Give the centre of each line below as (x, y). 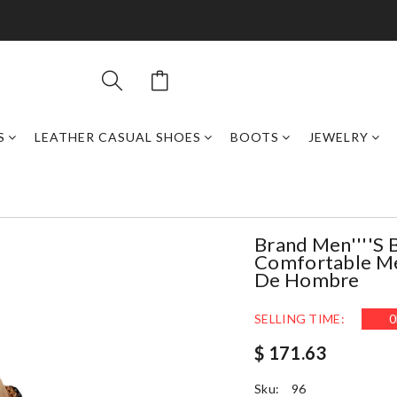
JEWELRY (339, 137)
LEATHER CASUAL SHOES (118, 137)
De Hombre (307, 280)
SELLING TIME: (300, 319)
